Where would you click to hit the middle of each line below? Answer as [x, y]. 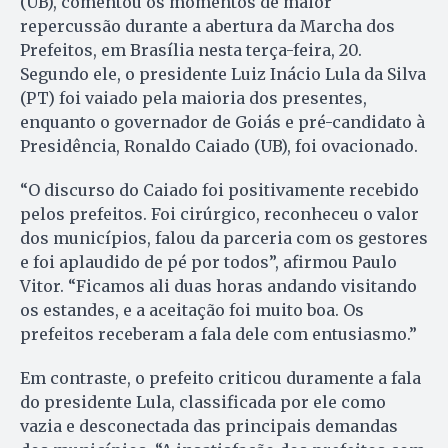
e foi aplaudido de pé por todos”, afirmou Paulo [208, 262]
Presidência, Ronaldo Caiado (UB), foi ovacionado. [219, 146]
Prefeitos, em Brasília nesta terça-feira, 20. [191, 50]
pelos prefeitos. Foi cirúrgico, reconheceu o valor [219, 214]
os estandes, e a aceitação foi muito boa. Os [192, 310]
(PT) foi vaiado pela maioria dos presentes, [193, 98]
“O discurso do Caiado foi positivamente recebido [219, 190]
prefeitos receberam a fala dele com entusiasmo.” [218, 334]
